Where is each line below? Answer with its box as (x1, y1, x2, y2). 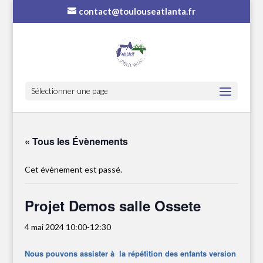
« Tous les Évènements (25, 134, 129, 148)
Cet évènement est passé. (25, 164, 123, 174)
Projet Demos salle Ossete (25, 195, 201, 215)
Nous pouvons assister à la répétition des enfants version (25, 248, 237, 259)
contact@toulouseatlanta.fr (78, 6, 195, 17)
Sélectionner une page (31, 85, 108, 96)
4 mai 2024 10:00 (25, 222, 87, 232)
